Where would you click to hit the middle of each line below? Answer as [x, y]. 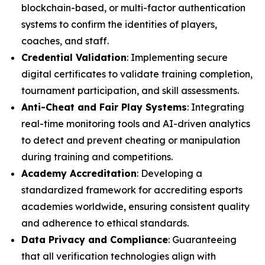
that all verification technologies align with [119, 256]
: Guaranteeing [202, 240]
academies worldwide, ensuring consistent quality [135, 206]
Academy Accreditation [79, 173]
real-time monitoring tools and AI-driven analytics [136, 124]
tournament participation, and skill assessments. [130, 91]
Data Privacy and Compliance [95, 240]
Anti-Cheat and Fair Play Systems [104, 107]
